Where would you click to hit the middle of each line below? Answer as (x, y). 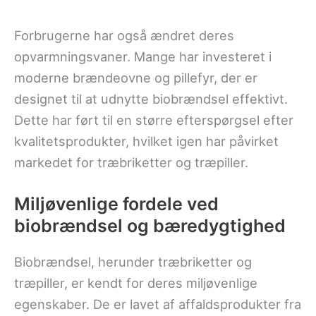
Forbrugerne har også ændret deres (124, 36)
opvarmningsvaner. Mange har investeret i (143, 57)
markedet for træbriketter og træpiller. (131, 163)
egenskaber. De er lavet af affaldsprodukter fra (158, 304)
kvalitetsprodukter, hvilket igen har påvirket (146, 141)
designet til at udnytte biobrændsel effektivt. (151, 99)
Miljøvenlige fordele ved (116, 204)
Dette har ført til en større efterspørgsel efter (154, 120)
